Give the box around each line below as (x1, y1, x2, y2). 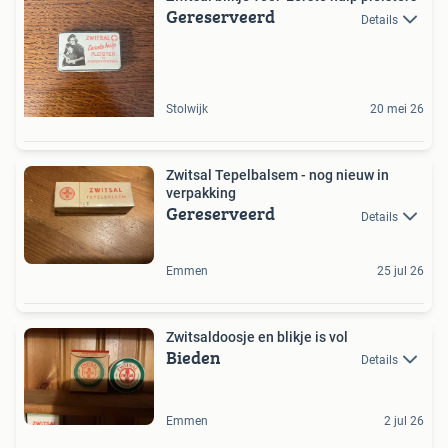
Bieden (166, 343, 221, 371)
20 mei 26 (370, 102, 424, 117)
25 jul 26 (377, 263, 424, 278)
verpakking (166, 185, 236, 202)
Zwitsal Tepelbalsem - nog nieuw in (166, 167, 389, 184)
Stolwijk (166, 102, 208, 117)
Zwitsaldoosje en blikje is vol (166, 328, 348, 345)
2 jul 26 (384, 414, 424, 429)
